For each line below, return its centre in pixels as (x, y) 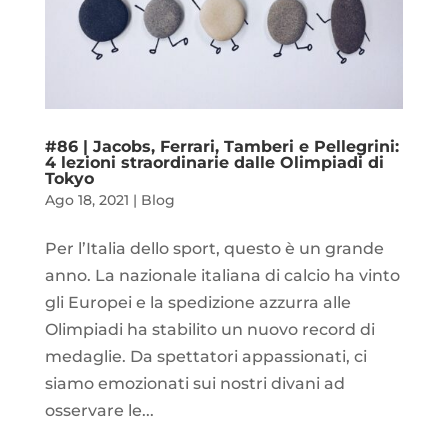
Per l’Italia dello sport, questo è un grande (214, 249)
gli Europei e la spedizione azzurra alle (197, 303)
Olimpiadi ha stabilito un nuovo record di (209, 330)
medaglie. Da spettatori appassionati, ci (205, 357)
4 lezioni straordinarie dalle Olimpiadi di (214, 163)
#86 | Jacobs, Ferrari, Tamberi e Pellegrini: (221, 147)
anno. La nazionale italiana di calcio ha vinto (222, 276)
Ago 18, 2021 (86, 200)
